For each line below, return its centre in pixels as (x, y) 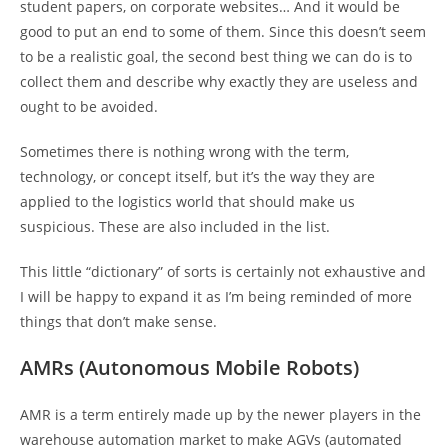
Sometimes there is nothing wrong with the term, (184, 151)
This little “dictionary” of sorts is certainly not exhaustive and (223, 271)
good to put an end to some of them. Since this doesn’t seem (223, 31)
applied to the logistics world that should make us (187, 201)
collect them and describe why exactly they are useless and (219, 81)
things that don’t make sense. (118, 321)
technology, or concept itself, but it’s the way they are (197, 176)
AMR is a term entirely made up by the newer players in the (220, 414)
